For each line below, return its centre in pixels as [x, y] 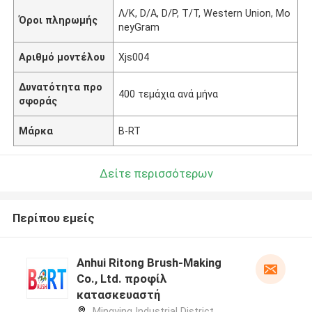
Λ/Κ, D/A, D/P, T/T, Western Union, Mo [205, 13]
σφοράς [38, 101]
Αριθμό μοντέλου [62, 57]
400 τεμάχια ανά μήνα [169, 94]
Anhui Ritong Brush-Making [149, 263]
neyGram [139, 27]
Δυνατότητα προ [61, 87]
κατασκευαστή [118, 295]
